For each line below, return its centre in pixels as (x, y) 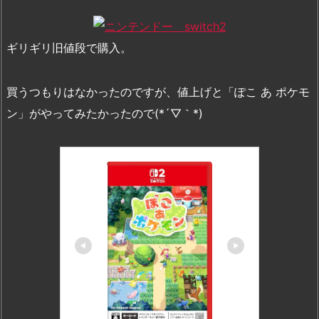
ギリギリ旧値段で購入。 (69, 48)
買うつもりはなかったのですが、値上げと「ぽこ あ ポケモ (158, 92)
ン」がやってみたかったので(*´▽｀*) (105, 113)
